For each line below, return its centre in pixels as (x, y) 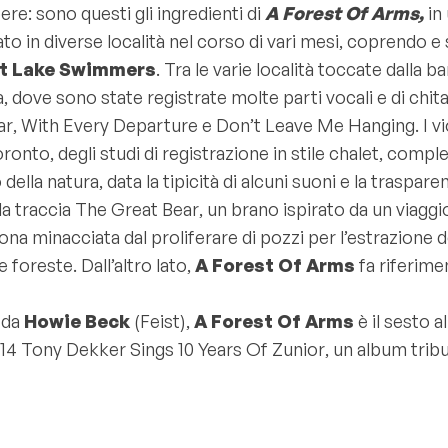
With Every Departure (109, 125)
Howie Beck (77, 321)
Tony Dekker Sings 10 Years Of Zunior (173, 349)
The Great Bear (137, 209)
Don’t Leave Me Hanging (315, 125)
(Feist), (162, 321)
